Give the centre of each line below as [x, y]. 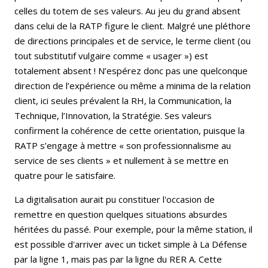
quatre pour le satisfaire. [65, 176]
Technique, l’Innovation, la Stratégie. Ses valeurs [113, 116]
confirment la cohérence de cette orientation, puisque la [130, 131]
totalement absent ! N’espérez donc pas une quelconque [131, 71]
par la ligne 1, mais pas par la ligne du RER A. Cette [118, 259]
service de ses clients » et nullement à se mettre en [121, 161]
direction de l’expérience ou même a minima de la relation [133, 86]
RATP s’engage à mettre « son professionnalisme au [123, 146]
